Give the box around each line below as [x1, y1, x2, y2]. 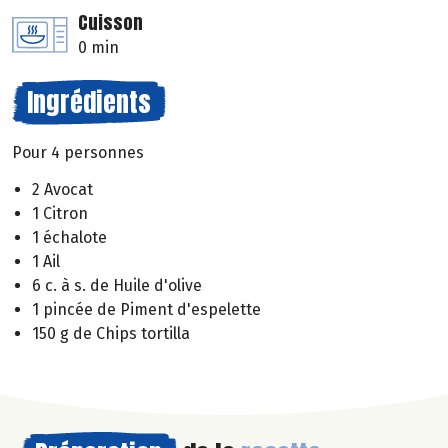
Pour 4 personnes [12, 143, 144, 163]
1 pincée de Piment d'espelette [32, 300, 261, 320]
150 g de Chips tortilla [32, 324, 190, 344]
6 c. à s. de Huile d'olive [32, 276, 202, 296]
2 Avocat [32, 180, 93, 200]
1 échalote [32, 228, 107, 248]
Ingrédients [27, 82, 151, 123]
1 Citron [32, 204, 88, 224]
